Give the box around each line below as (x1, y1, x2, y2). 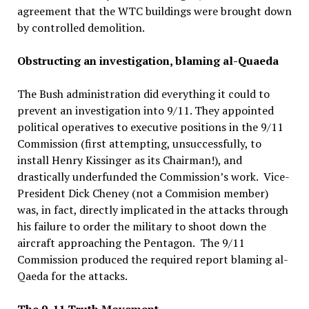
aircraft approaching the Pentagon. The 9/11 (17, 235, 245, 250)
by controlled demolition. (17, 20, 145, 35)
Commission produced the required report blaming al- (17, 252, 288, 267)
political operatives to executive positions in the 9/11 (17, 119, 283, 134)
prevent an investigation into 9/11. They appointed (17, 103, 274, 118)
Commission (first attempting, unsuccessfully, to (17, 136, 261, 151)
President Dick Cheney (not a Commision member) (17, 186, 268, 201)
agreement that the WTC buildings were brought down (17, 3, 292, 19)
